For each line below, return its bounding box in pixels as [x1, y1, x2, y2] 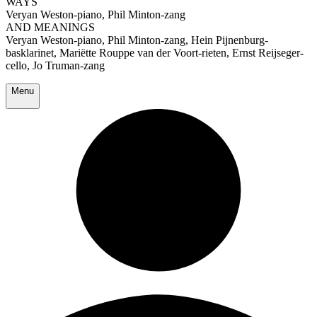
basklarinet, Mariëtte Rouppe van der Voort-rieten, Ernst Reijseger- [6, 47, 304, 59]
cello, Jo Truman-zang [6, 59, 105, 72]
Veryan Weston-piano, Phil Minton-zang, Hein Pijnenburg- [6, 34, 268, 47]
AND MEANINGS [6, 21, 95, 34]
